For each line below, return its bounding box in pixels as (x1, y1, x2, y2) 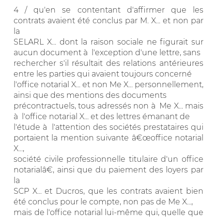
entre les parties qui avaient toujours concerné (14, 69, 192, 78)
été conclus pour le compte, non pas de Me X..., (14, 197, 193, 206)
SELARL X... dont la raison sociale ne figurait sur (14, 37, 203, 46)
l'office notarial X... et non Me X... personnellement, (14, 79, 203, 89)
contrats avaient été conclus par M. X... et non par (14, 15, 203, 25)
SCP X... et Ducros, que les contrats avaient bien (14, 186, 203, 196)
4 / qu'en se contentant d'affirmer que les (14, 5, 203, 15)
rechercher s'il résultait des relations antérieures (14, 58, 203, 68)
